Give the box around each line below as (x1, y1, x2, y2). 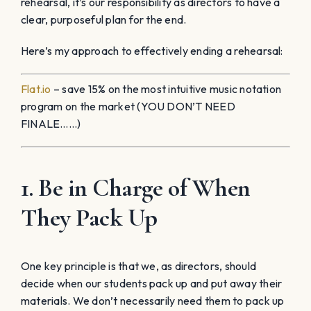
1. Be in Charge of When (21, 172, 251, 203)
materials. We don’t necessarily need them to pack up (21, 293, 285, 308)
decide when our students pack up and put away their (21, 276, 283, 290)
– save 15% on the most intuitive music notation (51, 81, 282, 96)
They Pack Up (21, 202, 158, 233)
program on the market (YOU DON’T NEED (21, 99, 235, 113)
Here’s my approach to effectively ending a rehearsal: (21, 43, 283, 58)
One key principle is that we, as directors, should (21, 258, 256, 273)
